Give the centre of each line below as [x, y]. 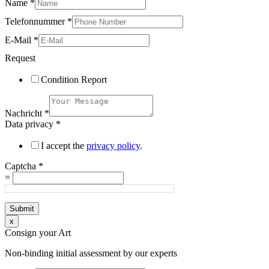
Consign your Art [38, 232]
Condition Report [74, 79]
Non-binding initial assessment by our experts [91, 253]
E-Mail [19, 40]
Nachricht [25, 113]
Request [20, 58]
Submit [22, 208]
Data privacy [30, 124]
